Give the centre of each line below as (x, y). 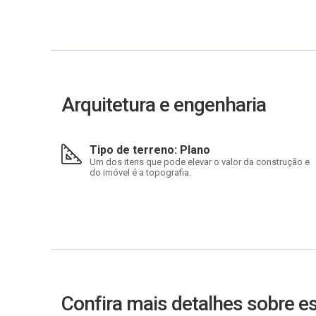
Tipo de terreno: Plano (150, 150)
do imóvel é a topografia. (140, 172)
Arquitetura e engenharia (164, 105)
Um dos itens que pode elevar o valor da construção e (200, 162)
